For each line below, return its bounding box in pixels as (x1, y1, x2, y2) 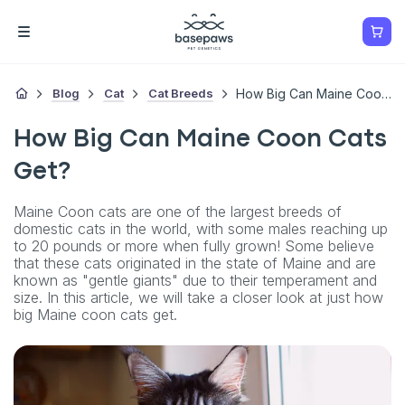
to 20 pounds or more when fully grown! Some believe (14, 236, 374, 255)
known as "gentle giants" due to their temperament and (14, 270, 377, 289)
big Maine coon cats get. (14, 305, 177, 324)
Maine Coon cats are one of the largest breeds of (14, 202, 342, 221)
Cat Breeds (147, 86, 213, 101)
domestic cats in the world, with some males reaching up (14, 219, 388, 238)
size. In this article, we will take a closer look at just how (14, 287, 383, 306)
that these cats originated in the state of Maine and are (14, 253, 376, 272)
